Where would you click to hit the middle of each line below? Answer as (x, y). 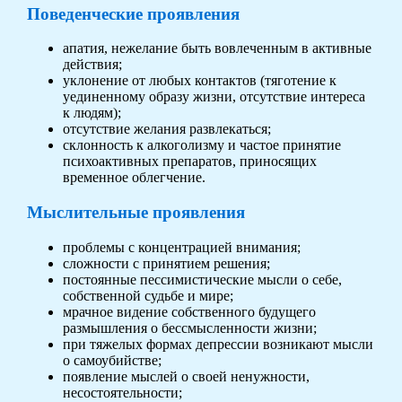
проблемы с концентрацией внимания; (181, 247)
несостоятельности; (122, 392)
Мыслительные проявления (135, 213)
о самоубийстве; (112, 360)
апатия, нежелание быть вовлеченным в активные (217, 48)
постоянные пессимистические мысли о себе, (202, 279)
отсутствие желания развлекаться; (166, 129)
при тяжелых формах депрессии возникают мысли (218, 344)
